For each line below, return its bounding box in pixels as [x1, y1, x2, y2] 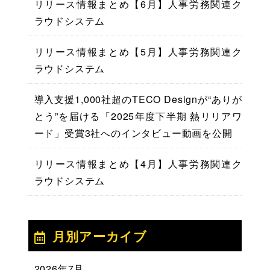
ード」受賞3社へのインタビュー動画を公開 [34, 125, 233, 140]
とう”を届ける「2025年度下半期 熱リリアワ [34, 108, 242, 123]
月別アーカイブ [52, 226, 147, 245]
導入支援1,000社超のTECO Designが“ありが [34, 92, 242, 106]
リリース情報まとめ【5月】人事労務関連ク [34, 44, 242, 58]
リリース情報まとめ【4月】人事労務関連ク [34, 156, 242, 171]
